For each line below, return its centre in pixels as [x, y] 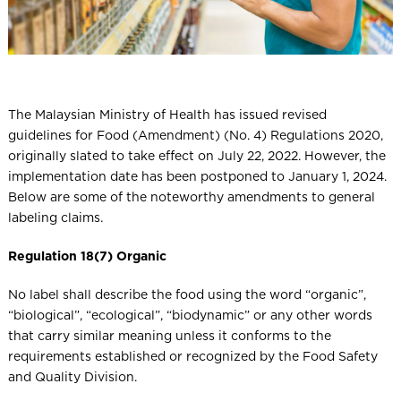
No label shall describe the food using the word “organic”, [187, 294]
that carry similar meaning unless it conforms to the [169, 335]
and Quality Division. [72, 376]
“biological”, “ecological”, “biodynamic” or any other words [190, 315]
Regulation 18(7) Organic [87, 256]
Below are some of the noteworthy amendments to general [191, 196]
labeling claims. [55, 217]
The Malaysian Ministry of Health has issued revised [167, 114]
